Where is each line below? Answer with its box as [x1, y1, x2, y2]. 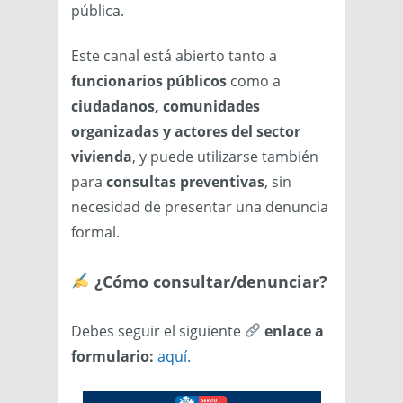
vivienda [71, 146, 132, 166]
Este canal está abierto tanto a [71, 45, 277, 66]
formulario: [71, 345, 154, 366]
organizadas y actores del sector [71, 121, 300, 141]
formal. [71, 221, 120, 242]
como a [227, 70, 281, 91]
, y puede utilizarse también [132, 146, 318, 166]
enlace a [261, 320, 325, 341]
